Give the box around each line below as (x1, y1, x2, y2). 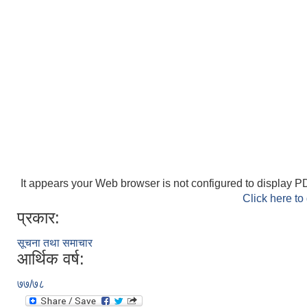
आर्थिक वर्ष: (17, 249, 84, 268)
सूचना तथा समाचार (17, 236, 93, 249)
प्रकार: (17, 208, 60, 227)
